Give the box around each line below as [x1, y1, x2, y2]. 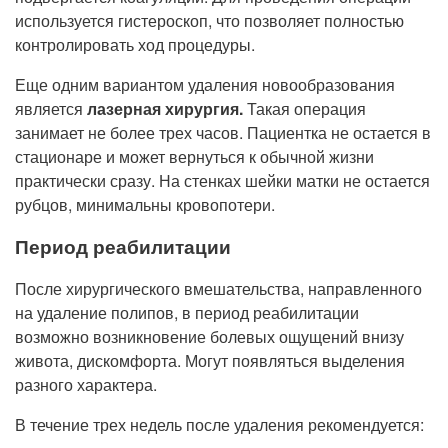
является [15, 97, 87, 120]
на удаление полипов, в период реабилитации [15, 301, 359, 324]
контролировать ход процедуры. [15, 33, 259, 56]
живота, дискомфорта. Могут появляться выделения [15, 349, 405, 372]
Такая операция [247, 97, 366, 120]
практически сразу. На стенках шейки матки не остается [15, 169, 430, 192]
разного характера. [15, 373, 161, 396]
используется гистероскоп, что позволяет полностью [15, 9, 404, 32]
